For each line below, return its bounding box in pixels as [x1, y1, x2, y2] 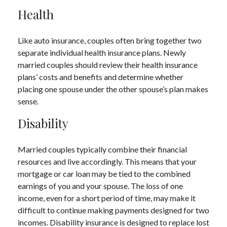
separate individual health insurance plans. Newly [18, 48, 186, 57]
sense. [18, 96, 39, 106]
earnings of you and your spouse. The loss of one [18, 181, 183, 191]
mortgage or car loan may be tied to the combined [18, 169, 191, 178]
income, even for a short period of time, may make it [18, 193, 196, 203]
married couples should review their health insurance [18, 60, 198, 69]
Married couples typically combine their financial [18, 144, 187, 154]
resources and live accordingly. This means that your [18, 157, 197, 166]
